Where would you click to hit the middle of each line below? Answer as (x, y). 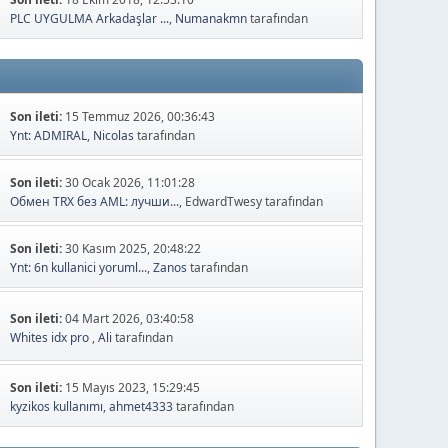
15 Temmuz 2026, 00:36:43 (140, 117)
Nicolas (114, 136)
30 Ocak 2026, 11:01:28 (130, 183)
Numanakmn (211, 19)
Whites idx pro (51, 337)
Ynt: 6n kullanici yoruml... (79, 268)
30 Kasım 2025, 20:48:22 (133, 249)
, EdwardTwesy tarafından (251, 202)
